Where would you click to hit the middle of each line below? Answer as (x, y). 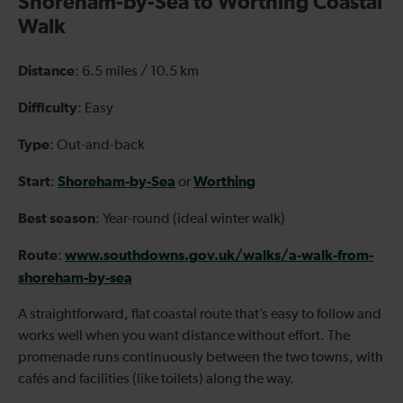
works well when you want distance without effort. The (184, 336)
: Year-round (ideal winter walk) (190, 219)
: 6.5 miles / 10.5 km (137, 72)
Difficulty (48, 107)
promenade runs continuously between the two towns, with (201, 358)
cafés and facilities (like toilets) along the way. (156, 379)
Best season (57, 218)
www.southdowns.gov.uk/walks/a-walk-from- (219, 255)
